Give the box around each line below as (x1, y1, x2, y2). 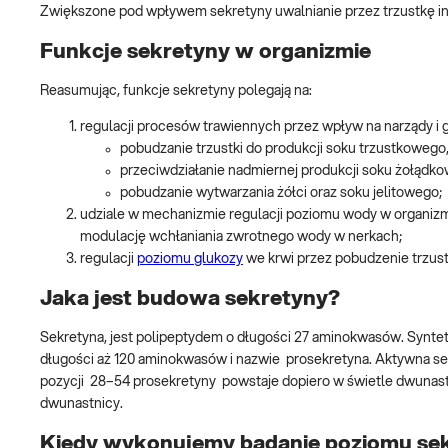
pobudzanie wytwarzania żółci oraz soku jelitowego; (120, 186, 442, 201)
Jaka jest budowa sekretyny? (40, 287, 340, 309)
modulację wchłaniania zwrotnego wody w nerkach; (80, 230, 402, 245)
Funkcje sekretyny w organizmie (40, 40, 371, 62)
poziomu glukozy (137, 252, 243, 267)
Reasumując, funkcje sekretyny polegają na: (40, 84, 312, 99)
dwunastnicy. (40, 397, 129, 412)
